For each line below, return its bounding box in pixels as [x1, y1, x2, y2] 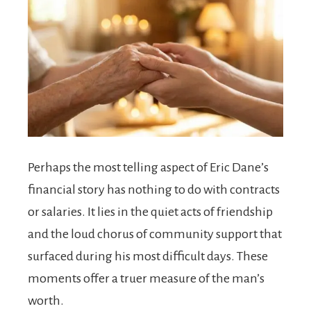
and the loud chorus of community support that [28, 227, 282, 242]
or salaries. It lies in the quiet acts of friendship [28, 205, 273, 219]
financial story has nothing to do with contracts [28, 183, 280, 197]
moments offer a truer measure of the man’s [28, 271, 264, 286]
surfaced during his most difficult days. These [28, 249, 268, 264]
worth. [28, 294, 64, 308]
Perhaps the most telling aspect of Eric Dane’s [28, 160, 269, 175]
